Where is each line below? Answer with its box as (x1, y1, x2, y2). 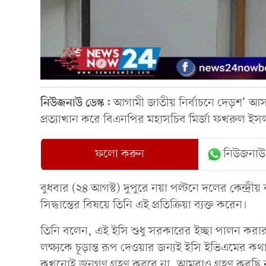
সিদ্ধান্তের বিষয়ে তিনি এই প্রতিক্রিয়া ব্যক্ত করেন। (40, 197, 247, 213)
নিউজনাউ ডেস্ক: (40, 95, 110, 111)
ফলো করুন (95, 146, 145, 162)
